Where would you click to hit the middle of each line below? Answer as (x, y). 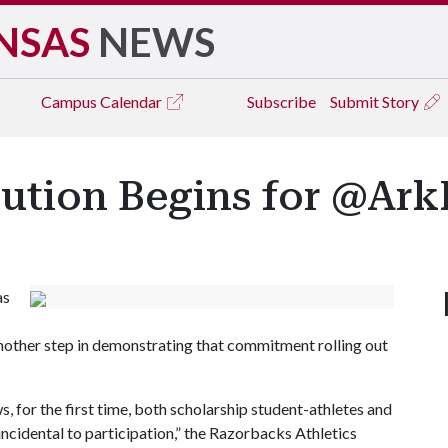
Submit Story (376, 101)
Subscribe (281, 101)
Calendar (132, 101)
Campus (70, 101)
